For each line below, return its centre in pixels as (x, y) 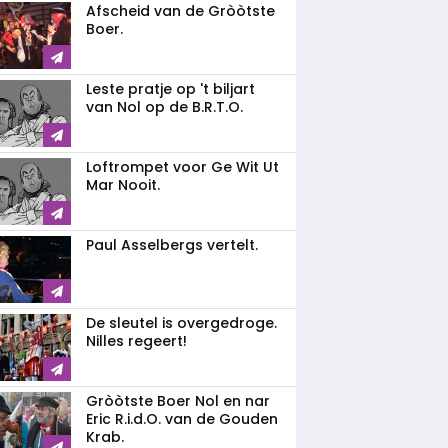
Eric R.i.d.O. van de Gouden (182, 419)
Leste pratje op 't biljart (170, 89)
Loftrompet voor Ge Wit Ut (182, 167)
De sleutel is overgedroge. (181, 323)
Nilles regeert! (136, 341)
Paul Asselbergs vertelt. (172, 245)
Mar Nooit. (123, 185)
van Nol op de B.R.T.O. (164, 107)
